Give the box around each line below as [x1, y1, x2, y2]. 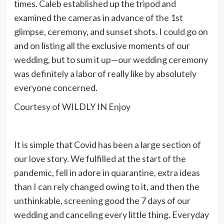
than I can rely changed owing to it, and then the [13, 180, 199, 192]
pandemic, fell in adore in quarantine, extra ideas [13, 166, 200, 178]
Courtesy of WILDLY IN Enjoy [13, 100, 130, 112]
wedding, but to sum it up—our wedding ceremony [13, 53, 208, 65]
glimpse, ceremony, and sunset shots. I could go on [13, 25, 208, 37]
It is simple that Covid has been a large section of [13, 138, 201, 150]
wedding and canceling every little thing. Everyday [13, 208, 209, 220]
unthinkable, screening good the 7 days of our [13, 194, 190, 206]
